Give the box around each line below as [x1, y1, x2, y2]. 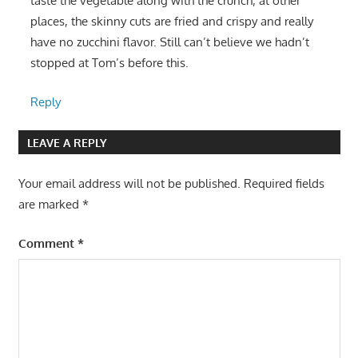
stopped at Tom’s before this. [30, 55, 189, 71]
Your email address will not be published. [18, 176, 241, 192]
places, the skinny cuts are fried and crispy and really [30, 14, 313, 30]
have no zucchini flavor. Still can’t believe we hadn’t [30, 34, 309, 50]
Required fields [243, 176, 324, 192]
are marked [18, 197, 82, 213]
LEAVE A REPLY [26, 135, 107, 149]
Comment [18, 235, 78, 251]
